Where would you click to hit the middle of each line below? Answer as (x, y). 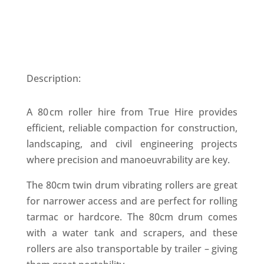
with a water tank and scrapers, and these (132, 233)
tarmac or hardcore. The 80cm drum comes (132, 217)
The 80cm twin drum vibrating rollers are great (132, 185)
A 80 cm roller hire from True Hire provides (132, 112)
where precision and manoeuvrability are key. (128, 160)
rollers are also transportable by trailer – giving (132, 249)
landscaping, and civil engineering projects (132, 144)
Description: (53, 79)
